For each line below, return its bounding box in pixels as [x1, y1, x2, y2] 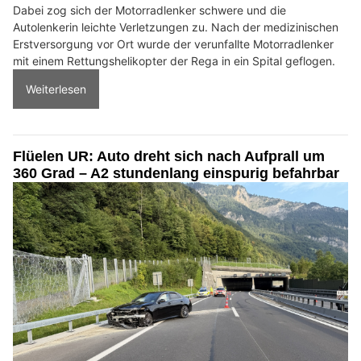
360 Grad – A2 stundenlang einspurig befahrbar [13, 165, 339, 182]
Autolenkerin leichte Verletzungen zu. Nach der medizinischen [13, 20, 338, 35]
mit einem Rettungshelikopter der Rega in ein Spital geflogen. [13, 54, 335, 68]
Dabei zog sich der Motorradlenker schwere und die [13, 3, 286, 18]
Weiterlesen [26, 82, 86, 97]
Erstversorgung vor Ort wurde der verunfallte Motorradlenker [13, 37, 334, 52]
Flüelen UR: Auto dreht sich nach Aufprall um [13, 148, 325, 165]
